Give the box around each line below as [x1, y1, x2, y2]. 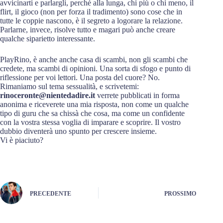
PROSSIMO [164, 190, 197, 197]
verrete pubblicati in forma [95, 91, 180, 100]
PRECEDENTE [30, 190, 71, 197]
